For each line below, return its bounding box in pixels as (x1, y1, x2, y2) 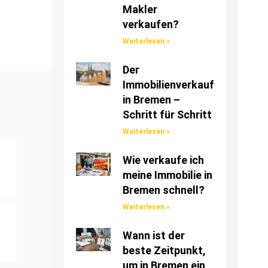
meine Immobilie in (122, 169, 212, 182)
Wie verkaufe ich (122, 154, 204, 167)
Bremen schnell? (122, 184, 205, 197)
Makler (122, 3, 157, 16)
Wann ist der (122, 229, 185, 242)
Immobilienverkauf (122, 78, 214, 92)
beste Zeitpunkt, (122, 244, 206, 257)
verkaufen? (122, 18, 179, 31)
